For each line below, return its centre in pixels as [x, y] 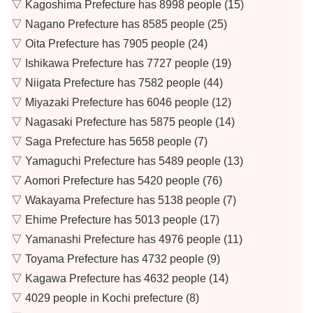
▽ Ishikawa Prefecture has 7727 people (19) [121, 64]
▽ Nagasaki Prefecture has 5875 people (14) [123, 122]
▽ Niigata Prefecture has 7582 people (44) [117, 83]
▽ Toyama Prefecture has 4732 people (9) [116, 259]
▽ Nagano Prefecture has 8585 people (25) [119, 24]
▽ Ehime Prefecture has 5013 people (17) [115, 220]
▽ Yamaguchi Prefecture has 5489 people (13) [127, 161]
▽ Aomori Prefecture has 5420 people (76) [117, 181]
